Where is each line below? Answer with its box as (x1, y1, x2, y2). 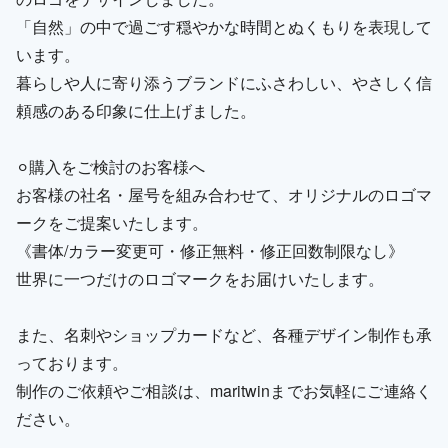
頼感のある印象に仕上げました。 (16, 99, 256, 122)
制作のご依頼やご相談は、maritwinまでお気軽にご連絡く (16, 379, 432, 402)
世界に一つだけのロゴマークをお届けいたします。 (16, 267, 384, 290)
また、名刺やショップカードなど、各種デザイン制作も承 (16, 323, 432, 346)
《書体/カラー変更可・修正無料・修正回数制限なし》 (16, 239, 404, 262)
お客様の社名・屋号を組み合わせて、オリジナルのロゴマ (16, 183, 432, 206)
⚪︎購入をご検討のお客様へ (16, 155, 205, 178)
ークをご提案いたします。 (16, 211, 208, 234)
